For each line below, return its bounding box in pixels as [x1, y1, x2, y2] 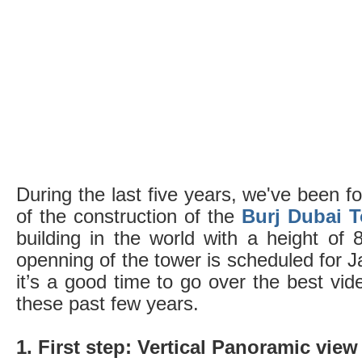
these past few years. [16, 292, 199, 314]
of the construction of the [16, 204, 242, 227]
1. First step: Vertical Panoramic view [16, 335, 358, 358]
